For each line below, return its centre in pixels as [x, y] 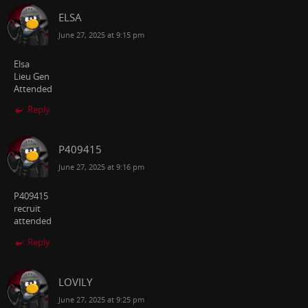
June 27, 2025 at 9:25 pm [101, 299]
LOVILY [75, 282]
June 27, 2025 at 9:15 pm [101, 34]
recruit [27, 209]
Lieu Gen [32, 76]
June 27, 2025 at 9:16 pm [101, 167]
